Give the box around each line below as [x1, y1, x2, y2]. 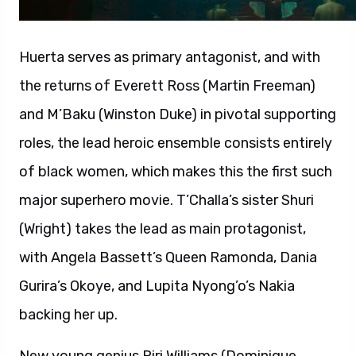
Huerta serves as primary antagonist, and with [19, 48, 320, 66]
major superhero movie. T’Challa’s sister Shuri [19, 192, 314, 209]
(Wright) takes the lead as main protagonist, [19, 220, 306, 238]
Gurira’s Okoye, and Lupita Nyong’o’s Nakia [19, 277, 295, 295]
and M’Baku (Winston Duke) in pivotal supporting [19, 106, 336, 123]
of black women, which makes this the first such [19, 163, 332, 180]
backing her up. [19, 306, 118, 323]
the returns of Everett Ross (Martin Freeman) [19, 77, 315, 95]
